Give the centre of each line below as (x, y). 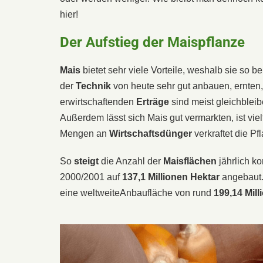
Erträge (153, 102)
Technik (93, 86)
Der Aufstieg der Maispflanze (152, 42)
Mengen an (85, 133)
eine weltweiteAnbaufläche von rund (136, 193)
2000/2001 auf (91, 177)
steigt (86, 161)
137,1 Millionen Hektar (171, 177)
